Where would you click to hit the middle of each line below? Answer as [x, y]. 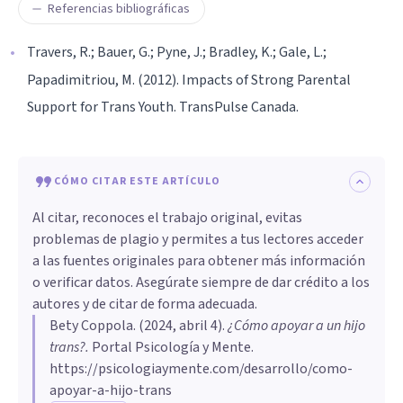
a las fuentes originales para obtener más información [199, 260]
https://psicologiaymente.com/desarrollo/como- [201, 368]
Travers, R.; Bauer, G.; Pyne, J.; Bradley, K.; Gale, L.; [177, 52]
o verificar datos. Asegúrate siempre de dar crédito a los [201, 282]
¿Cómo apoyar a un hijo [296, 325]
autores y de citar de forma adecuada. [145, 304]
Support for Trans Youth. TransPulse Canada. [163, 107]
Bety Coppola [91, 325]
